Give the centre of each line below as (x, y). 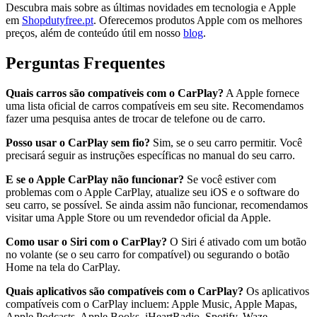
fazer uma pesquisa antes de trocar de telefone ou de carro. (136, 118)
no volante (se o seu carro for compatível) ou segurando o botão (148, 254)
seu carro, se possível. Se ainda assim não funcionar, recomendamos (157, 204)
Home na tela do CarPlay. (63, 267)
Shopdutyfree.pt (58, 20)
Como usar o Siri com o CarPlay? (86, 241)
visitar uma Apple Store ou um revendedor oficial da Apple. (138, 217)
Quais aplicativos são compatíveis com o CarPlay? (125, 291)
